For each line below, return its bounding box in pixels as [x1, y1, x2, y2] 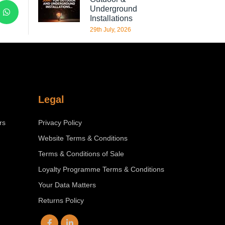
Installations [90, 14, 133, 23]
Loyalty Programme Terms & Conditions [38, 165, 164, 173]
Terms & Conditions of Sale [38, 149, 124, 158]
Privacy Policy [38, 118, 82, 127]
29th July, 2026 [90, 26, 131, 33]
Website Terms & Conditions [38, 134, 128, 142]
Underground [90, 5, 137, 13]
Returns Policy [38, 196, 84, 204]
